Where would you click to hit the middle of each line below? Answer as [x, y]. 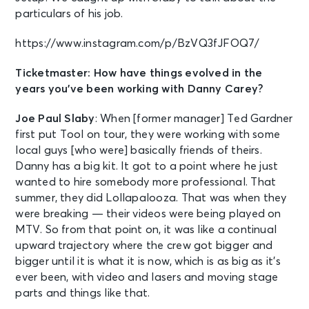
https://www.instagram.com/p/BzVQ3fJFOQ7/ [138, 43]
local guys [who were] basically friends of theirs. [139, 150]
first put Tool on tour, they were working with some [148, 134]
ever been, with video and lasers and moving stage [147, 277]
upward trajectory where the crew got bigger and [144, 245]
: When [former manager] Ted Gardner [194, 118]
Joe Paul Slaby [55, 118]
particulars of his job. [69, 13]
